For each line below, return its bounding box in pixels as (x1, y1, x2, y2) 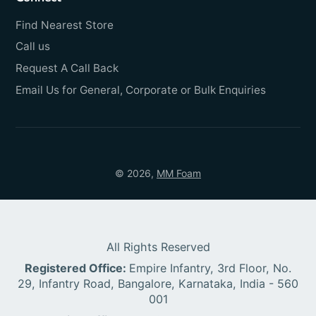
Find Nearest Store (16, 18, 114, 32)
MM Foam (157, 167, 201, 180)
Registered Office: (25, 261, 129, 276)
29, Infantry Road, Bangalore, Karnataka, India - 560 (18, 276, 298, 291)
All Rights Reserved (106, 240, 210, 255)
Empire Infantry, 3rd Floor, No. (129, 261, 291, 276)
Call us (16, 39, 51, 54)
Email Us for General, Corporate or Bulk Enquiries (16, 83, 267, 97)
